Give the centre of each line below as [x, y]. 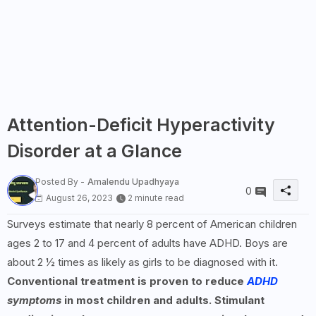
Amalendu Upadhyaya [133, 181]
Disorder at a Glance [95, 151]
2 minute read [156, 197]
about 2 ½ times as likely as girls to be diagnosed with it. [142, 262]
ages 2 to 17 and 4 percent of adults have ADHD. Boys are [147, 243]
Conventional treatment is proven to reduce [127, 281]
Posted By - [60, 181]
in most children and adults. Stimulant [163, 300]
